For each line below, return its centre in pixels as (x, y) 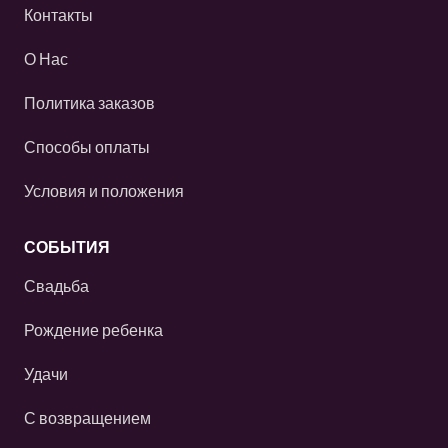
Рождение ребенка (93, 329)
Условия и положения (104, 190)
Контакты (58, 14)
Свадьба (56, 285)
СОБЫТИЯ (67, 246)
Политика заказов (89, 102)
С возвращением (87, 417)
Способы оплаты (87, 146)
